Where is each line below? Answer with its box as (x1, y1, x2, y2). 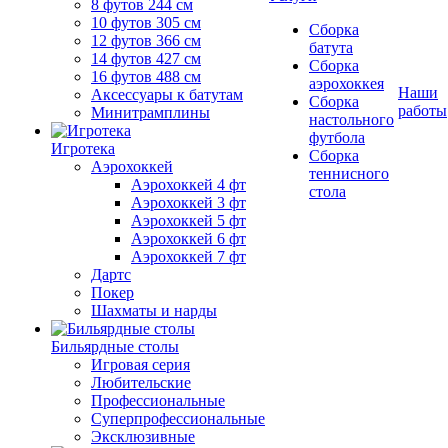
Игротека (51, 140, 115, 157)
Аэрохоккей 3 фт (131, 194, 246, 211)
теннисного (309, 165, 389, 182)
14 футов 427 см (91, 50, 201, 67)
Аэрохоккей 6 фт (131, 230, 246, 247)
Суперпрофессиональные (91, 410, 265, 427)
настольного (309, 111, 394, 128)
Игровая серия (91, 356, 190, 373)
